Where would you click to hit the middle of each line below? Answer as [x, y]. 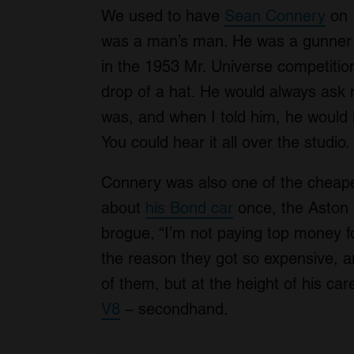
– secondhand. [174, 309]
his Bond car [189, 208]
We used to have [163, 16]
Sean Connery [275, 16]
